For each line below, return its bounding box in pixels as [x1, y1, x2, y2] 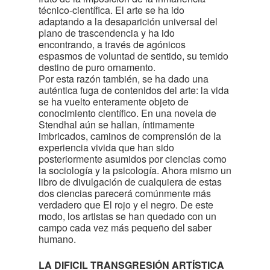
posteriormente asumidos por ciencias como [39, 152, 227, 166]
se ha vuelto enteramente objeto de [39, 95, 189, 108]
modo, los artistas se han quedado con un [39, 209, 216, 223]
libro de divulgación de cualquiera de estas [39, 175, 222, 189]
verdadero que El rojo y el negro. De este [39, 198, 213, 212]
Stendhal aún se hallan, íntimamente [39, 118, 195, 131]
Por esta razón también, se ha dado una [39, 72, 209, 86]
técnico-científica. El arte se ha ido [39, 3, 184, 17]
